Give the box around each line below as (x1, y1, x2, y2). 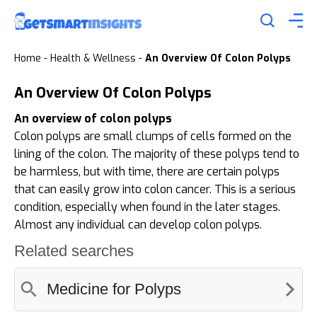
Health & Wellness (50, 51, 136, 65)
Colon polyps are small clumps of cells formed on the (14, 128, 292, 144)
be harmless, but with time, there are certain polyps (14, 163, 279, 179)
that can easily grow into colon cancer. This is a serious (14, 181, 296, 197)
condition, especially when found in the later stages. (14, 199, 280, 214)
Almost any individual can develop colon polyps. (14, 217, 262, 232)
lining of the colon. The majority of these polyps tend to (14, 146, 299, 161)
